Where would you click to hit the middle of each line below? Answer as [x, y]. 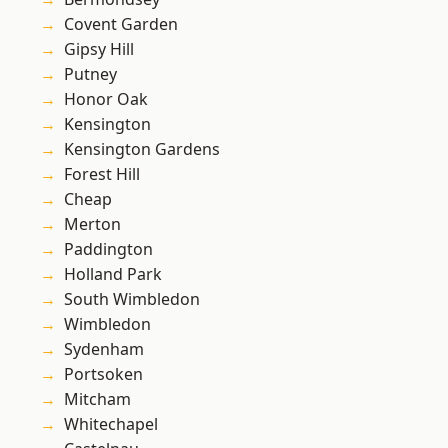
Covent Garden [121, 24]
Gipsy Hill [99, 49]
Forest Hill [102, 174]
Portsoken [103, 374]
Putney [90, 74]
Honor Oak [106, 99]
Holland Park [113, 274]
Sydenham [104, 349]
